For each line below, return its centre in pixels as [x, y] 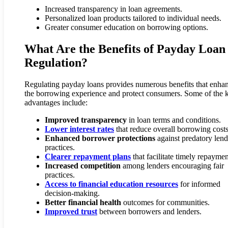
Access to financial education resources [111, 184]
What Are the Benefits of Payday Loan [125, 49]
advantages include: [56, 102]
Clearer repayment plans [88, 156]
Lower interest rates [79, 129]
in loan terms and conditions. [174, 120]
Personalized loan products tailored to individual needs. [133, 18]
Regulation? [56, 62]
